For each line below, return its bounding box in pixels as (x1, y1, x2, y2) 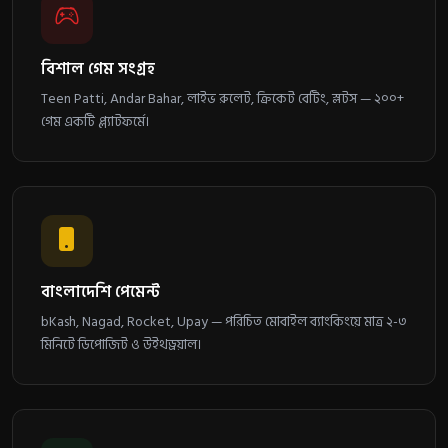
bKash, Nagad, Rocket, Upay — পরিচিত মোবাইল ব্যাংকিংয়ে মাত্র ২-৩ (41, 310, 407, 334)
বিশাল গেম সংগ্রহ (41, 56, 155, 83)
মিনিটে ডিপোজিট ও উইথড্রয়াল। (41, 333, 201, 357)
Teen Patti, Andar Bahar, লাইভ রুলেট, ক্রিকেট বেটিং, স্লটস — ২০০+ (41, 87, 404, 111)
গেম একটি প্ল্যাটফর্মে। (41, 110, 149, 134)
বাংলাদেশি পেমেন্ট (41, 279, 160, 306)
